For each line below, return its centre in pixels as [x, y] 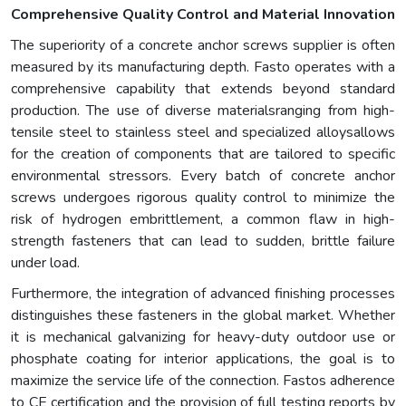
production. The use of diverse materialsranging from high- [203, 110]
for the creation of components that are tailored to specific [203, 154]
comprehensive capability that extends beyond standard [203, 88]
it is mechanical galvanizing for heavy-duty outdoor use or [203, 337]
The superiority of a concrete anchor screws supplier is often [203, 45]
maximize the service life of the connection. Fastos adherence [203, 380]
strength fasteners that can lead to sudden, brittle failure [203, 241]
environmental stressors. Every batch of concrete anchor [203, 175]
